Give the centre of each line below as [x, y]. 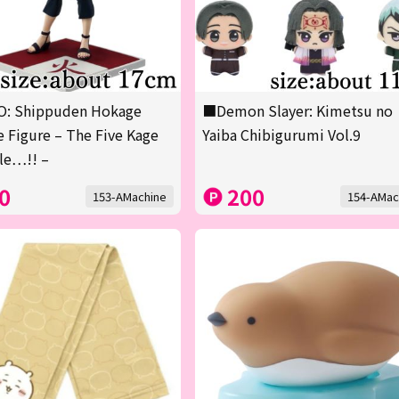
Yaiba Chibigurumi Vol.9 [282, 135]
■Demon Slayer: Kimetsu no [298, 111]
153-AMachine [130, 197]
